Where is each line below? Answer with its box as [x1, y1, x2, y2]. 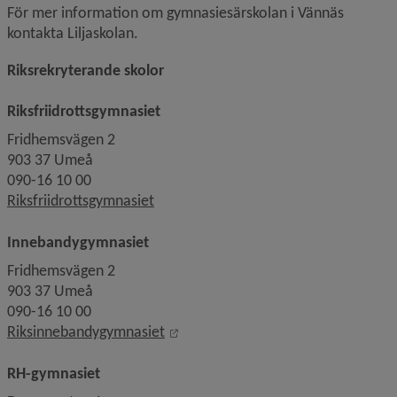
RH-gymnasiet [7, 363, 100, 383]
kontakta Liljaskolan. [7, 23, 142, 43]
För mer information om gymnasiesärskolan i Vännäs [7, 3, 344, 22]
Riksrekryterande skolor [7, 60, 164, 80]
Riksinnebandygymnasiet [7, 322, 165, 341]
